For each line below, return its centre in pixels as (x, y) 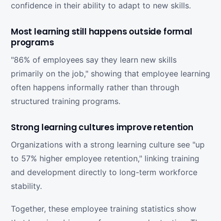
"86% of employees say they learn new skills (94, 60)
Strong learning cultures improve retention (102, 127)
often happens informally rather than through (95, 87)
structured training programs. (66, 101)
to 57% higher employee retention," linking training (105, 158)
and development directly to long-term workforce (104, 172)
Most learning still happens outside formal (102, 32)
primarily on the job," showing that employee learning (110, 74)
